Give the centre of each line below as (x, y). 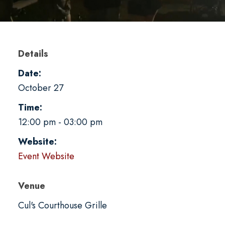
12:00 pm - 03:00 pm (60, 122)
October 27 (40, 88)
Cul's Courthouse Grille (62, 205)
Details (33, 53)
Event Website (46, 156)
